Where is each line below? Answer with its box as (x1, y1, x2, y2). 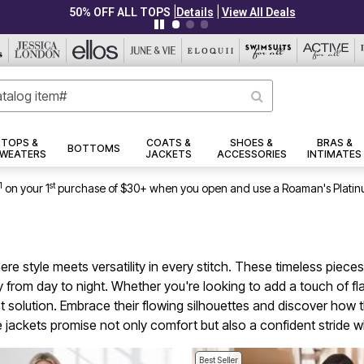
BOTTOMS (67, 142, 120, 155)
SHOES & (230, 136, 274, 149)
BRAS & (316, 136, 353, 149)
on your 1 (4, 181, 50, 196)
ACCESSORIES (216, 148, 287, 161)
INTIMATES (307, 148, 362, 161)
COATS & (145, 136, 191, 149)
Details (234, 6, 272, 19)
